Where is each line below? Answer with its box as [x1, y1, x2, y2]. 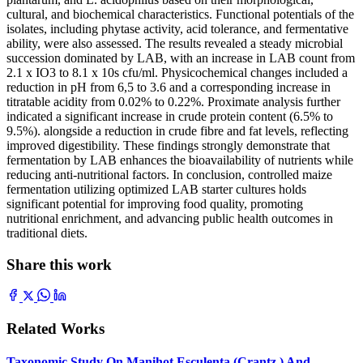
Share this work [6, 255, 112, 273]
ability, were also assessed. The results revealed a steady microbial [6, 36, 343, 50]
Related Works [6, 320, 105, 338]
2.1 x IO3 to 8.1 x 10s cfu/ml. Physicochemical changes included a [6, 65, 348, 79]
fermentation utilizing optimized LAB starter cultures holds [6, 181, 306, 196]
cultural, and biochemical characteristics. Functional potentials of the [6, 6, 354, 21]
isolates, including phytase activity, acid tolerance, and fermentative [6, 21, 348, 36]
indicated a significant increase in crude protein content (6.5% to [6, 109, 333, 123]
